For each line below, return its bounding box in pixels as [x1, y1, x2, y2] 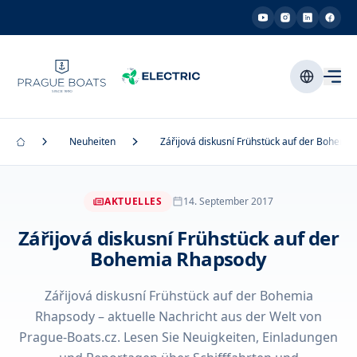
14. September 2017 [182, 194, 273, 208]
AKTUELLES [104, 194, 163, 208]
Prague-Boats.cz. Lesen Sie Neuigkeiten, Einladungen [19, 328, 338, 346]
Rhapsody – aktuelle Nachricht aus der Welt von [35, 308, 322, 325]
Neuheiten [69, 135, 116, 148]
